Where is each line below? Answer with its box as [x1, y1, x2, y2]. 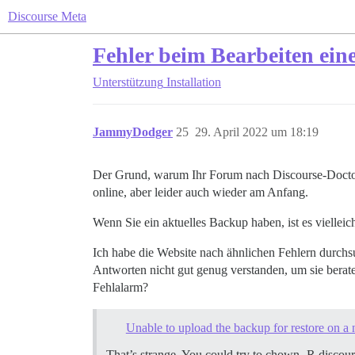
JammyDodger [93, 125, 173, 139]
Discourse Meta [8, 10, 86, 23]
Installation [166, 75, 221, 89]
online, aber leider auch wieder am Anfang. [93, 185, 308, 199]
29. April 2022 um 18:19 [195, 125, 319, 139]
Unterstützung [93, 75, 163, 89]
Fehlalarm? [93, 281, 148, 294]
